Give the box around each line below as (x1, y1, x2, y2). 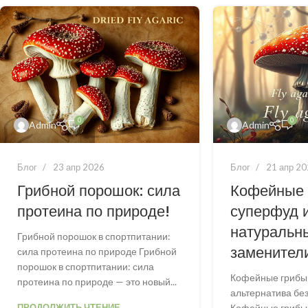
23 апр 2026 (53, 161, 104, 173)
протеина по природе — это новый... (17, 275, 177, 287)
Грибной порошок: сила (17, 179, 180, 201)
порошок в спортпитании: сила (17, 260, 154, 272)
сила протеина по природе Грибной (17, 245, 177, 257)
